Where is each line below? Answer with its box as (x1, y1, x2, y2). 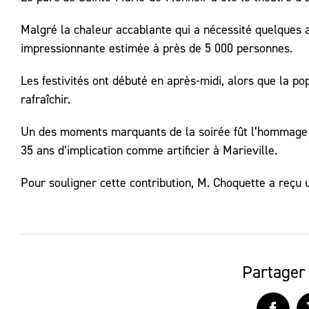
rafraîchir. (21, 91, 70, 108)
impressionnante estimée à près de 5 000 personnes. (21, 40, 292, 57)
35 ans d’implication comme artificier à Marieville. (21, 142, 277, 159)
